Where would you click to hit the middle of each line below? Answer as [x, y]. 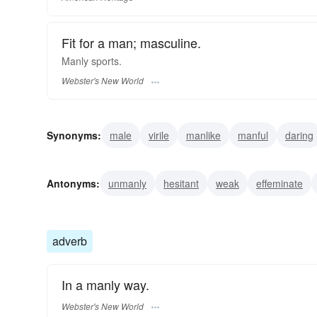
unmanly [127, 184]
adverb [70, 241]
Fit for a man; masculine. [131, 42]
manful [253, 136]
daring [299, 136]
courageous [189, 161]
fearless [127, 161]
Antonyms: [73, 184]
